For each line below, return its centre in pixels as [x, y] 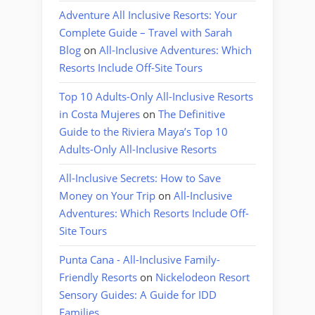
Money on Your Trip [107, 196]
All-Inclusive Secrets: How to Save [140, 178]
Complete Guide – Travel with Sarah [146, 33]
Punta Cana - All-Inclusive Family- [140, 260]
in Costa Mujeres [99, 114]
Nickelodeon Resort [202, 277]
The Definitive [192, 114]
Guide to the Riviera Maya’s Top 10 [143, 132]
